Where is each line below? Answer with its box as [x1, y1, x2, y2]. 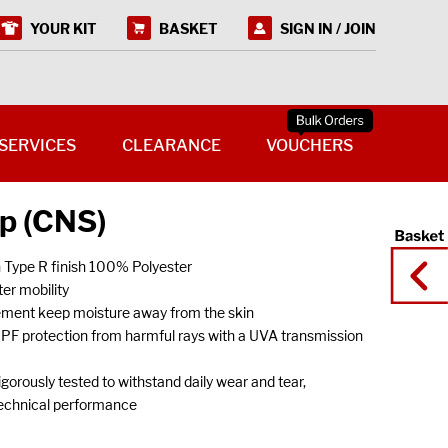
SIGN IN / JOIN [280, 20, 376, 37]
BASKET [159, 20, 218, 37]
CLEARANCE [121, 136, 221, 155]
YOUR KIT [30, 20, 97, 37]
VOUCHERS [266, 136, 354, 155]
